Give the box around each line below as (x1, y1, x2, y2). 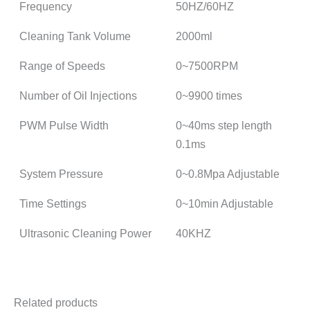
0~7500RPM (176, 59, 239, 72)
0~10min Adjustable (176, 197, 274, 210)
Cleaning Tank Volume (19, 29, 131, 42)
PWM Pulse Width (19, 118, 109, 131)
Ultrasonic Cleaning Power (19, 226, 152, 239)
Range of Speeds (19, 59, 106, 72)
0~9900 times (176, 89, 243, 102)
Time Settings (19, 197, 87, 210)
